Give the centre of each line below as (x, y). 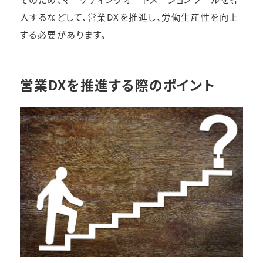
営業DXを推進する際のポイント (117, 85)
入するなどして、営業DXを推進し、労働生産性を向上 (129, 16)
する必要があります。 (63, 34)
